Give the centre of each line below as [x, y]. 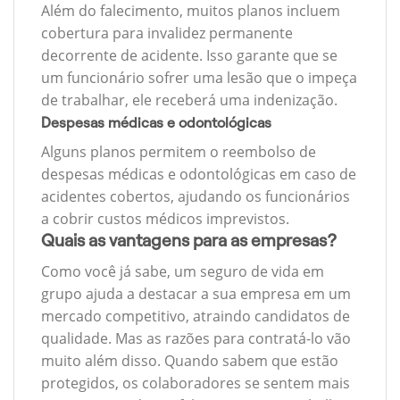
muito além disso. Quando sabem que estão [190, 360]
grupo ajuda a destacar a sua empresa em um [196, 293]
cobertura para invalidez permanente [167, 33]
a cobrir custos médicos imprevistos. [165, 219]
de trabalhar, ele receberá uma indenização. [189, 100]
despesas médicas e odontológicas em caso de [199, 175]
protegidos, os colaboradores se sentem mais [196, 383]
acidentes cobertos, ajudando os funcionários [196, 197]
